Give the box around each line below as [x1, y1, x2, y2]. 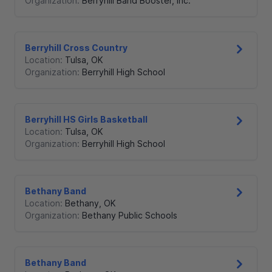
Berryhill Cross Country [25, 42, 127, 53]
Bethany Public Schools [82, 210, 177, 221]
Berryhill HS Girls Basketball [25, 114, 148, 125]
